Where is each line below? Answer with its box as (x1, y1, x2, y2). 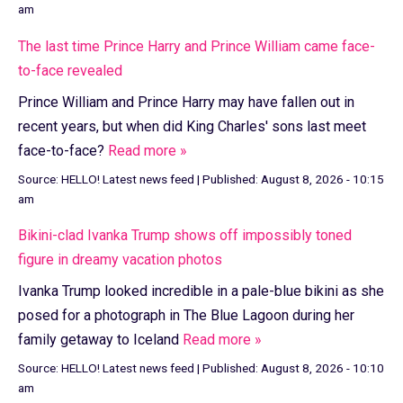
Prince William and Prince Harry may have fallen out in (18, 93, 354, 111)
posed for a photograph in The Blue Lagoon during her (18, 307, 354, 325)
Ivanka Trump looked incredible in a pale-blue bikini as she (18, 282, 384, 300)
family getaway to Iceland (18, 331, 183, 349)
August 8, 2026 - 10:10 (261, 361, 384, 376)
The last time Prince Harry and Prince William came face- (18, 37, 375, 55)
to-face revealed (18, 61, 122, 79)
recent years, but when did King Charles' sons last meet (18, 117, 366, 135)
